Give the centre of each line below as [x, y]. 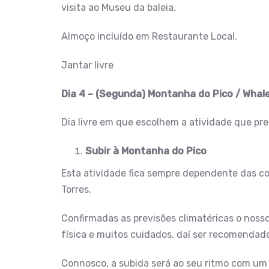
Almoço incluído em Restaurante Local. [149, 36]
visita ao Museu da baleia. [119, 8]
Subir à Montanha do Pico [146, 151]
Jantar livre [87, 65]
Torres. [76, 190]
